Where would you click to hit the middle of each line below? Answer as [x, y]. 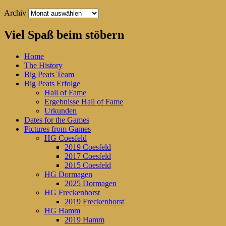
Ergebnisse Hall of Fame [84, 102]
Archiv [15, 13]
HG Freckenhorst [72, 193]
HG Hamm [62, 211]
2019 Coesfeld [88, 147]
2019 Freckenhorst [94, 202]
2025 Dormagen [91, 184]
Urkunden [61, 111]
